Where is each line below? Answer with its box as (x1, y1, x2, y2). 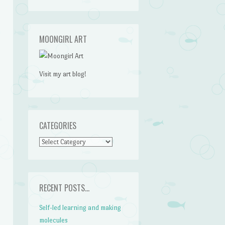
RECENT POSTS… (39, 181, 90, 194)
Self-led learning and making (39, 203, 122, 211)
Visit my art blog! (39, 70, 87, 78)
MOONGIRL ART (39, 33, 87, 46)
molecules (39, 216, 68, 224)
